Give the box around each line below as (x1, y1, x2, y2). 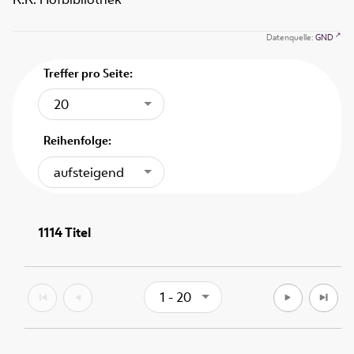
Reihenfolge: (43, 132, 112, 149)
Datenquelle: (265, 32, 315, 43)
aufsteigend (54, 163, 125, 181)
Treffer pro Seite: (43, 65, 134, 82)
